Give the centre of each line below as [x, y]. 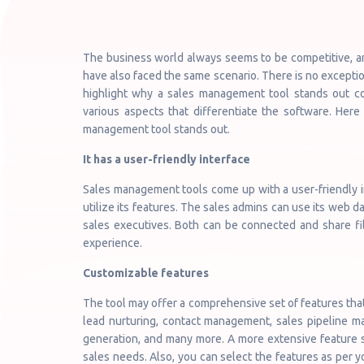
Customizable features [146, 273]
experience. [113, 243]
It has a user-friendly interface [167, 159]
